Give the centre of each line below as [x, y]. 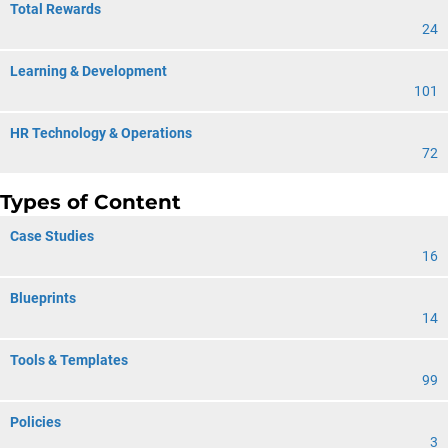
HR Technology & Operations [101, 133]
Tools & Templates [69, 360]
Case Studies [52, 236]
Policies [35, 422]
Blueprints [43, 298]
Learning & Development [88, 71]
